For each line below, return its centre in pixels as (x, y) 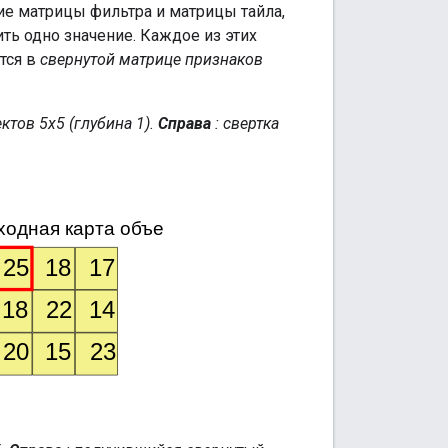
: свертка (245, 123)
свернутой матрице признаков (151, 59)
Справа (184, 123)
